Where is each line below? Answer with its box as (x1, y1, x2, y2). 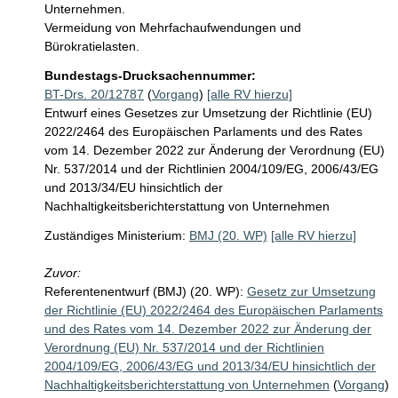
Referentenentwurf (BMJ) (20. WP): (44, 284, 243, 298)
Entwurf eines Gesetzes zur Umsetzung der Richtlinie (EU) (44, 106, 372, 120)
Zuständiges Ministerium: (44, 228, 186, 243)
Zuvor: (44, 266, 81, 280)
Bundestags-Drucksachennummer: (44, 68, 256, 83)
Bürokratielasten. (44, 39, 139, 53)
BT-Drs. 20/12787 (44, 87, 144, 101)
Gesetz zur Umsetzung (247, 284, 376, 298)
